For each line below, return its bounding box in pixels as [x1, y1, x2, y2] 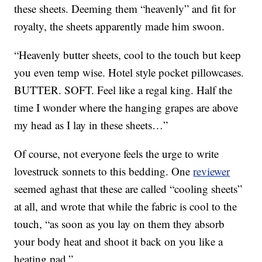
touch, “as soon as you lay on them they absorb [14, 216, 225, 232]
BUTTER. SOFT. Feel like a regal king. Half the [14, 82, 233, 98]
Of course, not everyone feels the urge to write [14, 146, 219, 161]
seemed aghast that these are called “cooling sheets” [14, 181, 243, 196]
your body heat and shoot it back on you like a [14, 234, 223, 249]
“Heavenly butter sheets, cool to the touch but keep [14, 47, 242, 63]
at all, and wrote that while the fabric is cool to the [14, 199, 237, 214]
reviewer [193, 164, 230, 179]
